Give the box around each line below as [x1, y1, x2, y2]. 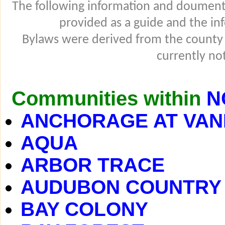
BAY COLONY [21, 198, 148, 220]
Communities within [6, 87, 206, 109]
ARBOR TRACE [21, 154, 165, 176]
